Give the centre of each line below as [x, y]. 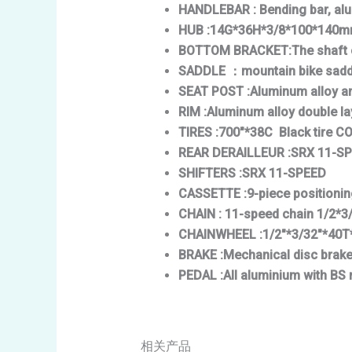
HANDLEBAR [215, 10]
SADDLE [203, 71]
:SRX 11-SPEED [282, 174]
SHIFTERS [208, 174]
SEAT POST [212, 92]
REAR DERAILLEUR [233, 153]
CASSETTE [211, 194]
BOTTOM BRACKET [233, 51]
